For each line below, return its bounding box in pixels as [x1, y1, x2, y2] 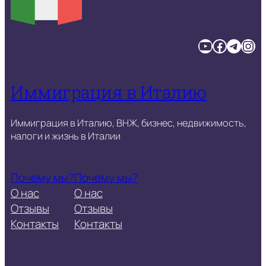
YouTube [198, 35, 206, 55]
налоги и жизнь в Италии [11, 129, 121, 142]
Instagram [240, 35, 252, 55]
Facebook [212, 35, 219, 55]
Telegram [226, 35, 238, 55]
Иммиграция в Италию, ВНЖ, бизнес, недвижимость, [11, 116, 246, 129]
